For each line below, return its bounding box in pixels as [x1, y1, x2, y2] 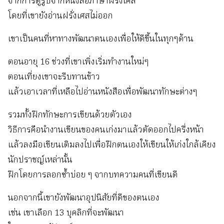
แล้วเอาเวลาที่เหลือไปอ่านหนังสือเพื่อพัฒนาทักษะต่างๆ [8, 85, 197, 99]
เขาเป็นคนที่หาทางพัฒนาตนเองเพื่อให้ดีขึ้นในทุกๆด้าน [8, 32, 193, 46]
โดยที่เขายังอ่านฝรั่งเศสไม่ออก [8, 9, 113, 23]
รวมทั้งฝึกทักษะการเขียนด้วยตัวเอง [8, 108, 132, 122]
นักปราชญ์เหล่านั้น [8, 153, 72, 167]
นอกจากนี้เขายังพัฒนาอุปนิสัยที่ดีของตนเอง [8, 191, 159, 205]
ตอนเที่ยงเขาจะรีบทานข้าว [8, 70, 100, 84]
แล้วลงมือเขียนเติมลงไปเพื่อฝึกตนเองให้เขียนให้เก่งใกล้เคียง [8, 138, 216, 152]
